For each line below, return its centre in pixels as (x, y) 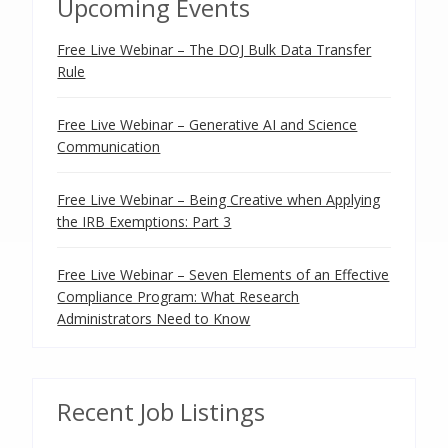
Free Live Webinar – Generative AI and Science (207, 124)
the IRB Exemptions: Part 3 (144, 221)
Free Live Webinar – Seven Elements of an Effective (223, 274)
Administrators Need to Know (154, 318)
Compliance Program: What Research (178, 296)
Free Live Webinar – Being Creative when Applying (219, 199)
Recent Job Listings (161, 411)
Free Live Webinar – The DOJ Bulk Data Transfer (214, 49)
